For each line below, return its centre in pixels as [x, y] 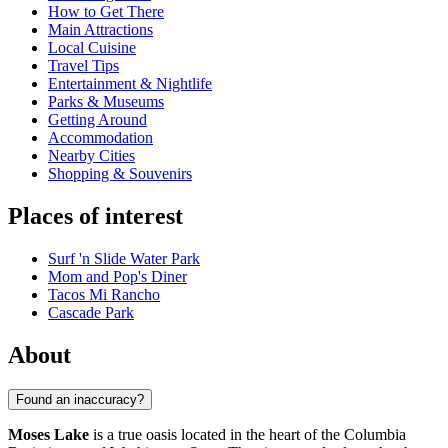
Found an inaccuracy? [80, 399]
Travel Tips [83, 66]
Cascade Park [91, 313]
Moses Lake [48, 434]
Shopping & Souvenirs [120, 174]
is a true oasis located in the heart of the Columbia [247, 434]
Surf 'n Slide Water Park [124, 259]
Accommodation [100, 138]
